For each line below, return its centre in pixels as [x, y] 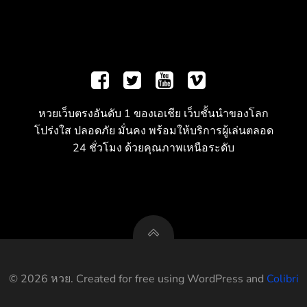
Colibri [282, 279]
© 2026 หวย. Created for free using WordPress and [137, 279]
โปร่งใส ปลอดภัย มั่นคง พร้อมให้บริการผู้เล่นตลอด [153, 131]
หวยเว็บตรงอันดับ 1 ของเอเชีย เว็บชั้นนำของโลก [153, 114]
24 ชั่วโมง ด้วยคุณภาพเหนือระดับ [153, 148]
